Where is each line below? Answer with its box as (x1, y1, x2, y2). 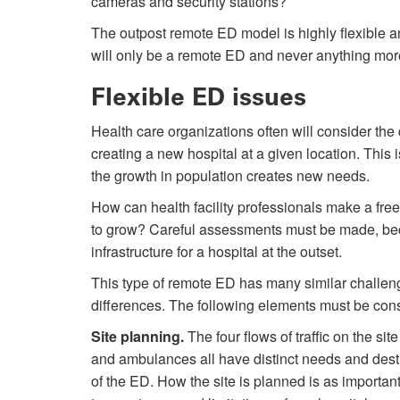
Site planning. (91, 326, 184, 347)
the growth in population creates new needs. (91, 165, 370, 187)
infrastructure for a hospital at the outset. (91, 241, 342, 262)
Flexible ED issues (91, 82, 306, 112)
